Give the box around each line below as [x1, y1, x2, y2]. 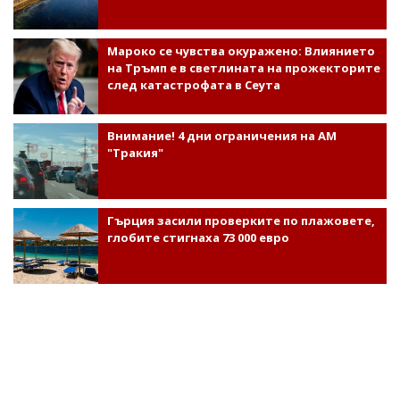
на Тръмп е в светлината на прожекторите [106, 59, 380, 76]
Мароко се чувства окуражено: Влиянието [106, 42, 375, 59]
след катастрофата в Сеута [106, 76, 280, 93]
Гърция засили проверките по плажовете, [106, 212, 375, 229]
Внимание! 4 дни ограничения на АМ [106, 127, 337, 144]
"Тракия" [106, 144, 163, 161]
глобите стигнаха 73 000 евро [106, 229, 289, 246]
